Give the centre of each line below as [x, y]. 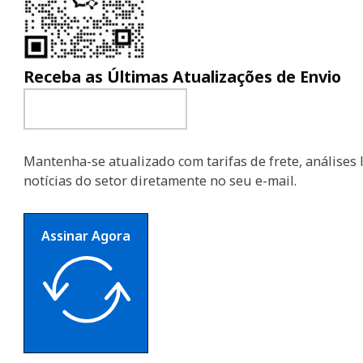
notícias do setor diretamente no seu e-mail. [160, 181]
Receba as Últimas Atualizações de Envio [182, 76]
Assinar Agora [85, 236]
